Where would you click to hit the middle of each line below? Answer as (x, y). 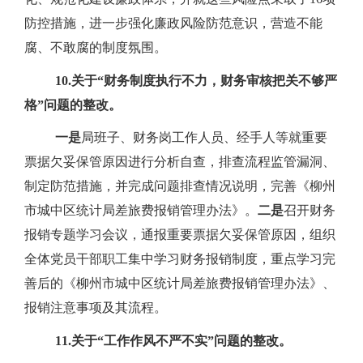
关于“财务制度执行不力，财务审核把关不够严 (204, 80)
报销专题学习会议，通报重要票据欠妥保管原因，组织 (180, 235)
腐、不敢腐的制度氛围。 (96, 47)
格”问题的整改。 (73, 105)
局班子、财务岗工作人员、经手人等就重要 (204, 138)
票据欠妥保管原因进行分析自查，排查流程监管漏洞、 (180, 162)
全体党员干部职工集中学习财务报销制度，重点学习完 (180, 259)
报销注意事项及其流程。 (96, 308)
